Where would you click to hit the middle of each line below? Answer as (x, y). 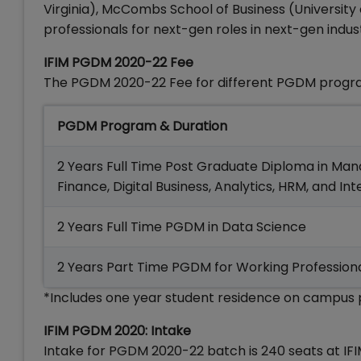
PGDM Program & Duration (142, 126)
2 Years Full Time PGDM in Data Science (182, 227)
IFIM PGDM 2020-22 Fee (118, 62)
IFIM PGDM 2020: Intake (117, 331)
